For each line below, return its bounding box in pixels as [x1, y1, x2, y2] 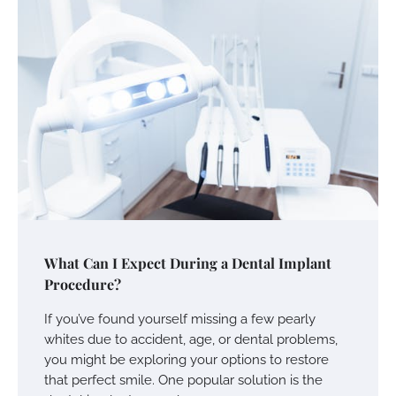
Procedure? [44, 274, 121, 293]
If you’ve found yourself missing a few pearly [44, 310, 316, 326]
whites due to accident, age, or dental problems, [44, 331, 338, 346]
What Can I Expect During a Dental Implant [44, 253, 331, 272]
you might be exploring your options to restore [44, 351, 329, 367]
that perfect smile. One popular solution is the [44, 371, 323, 387]
